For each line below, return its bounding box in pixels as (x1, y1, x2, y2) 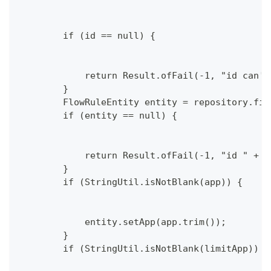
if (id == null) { (19, 30, 155, 42)
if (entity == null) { (19, 110, 177, 122)
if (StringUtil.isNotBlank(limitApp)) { (19, 243, 270, 255)
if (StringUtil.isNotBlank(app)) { (19, 177, 243, 188)
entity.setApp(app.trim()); (19, 217, 226, 228)
